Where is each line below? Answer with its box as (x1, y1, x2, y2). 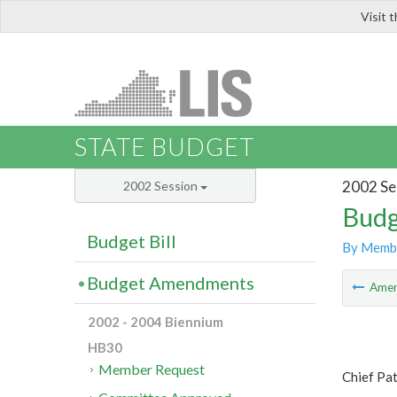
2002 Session (123, 178, 200, 194)
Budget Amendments (87, 272, 254, 294)
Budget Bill (87, 230, 176, 253)
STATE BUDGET (74, 132, 254, 162)
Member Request (98, 361, 206, 378)
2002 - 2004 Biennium (88, 314, 223, 331)
